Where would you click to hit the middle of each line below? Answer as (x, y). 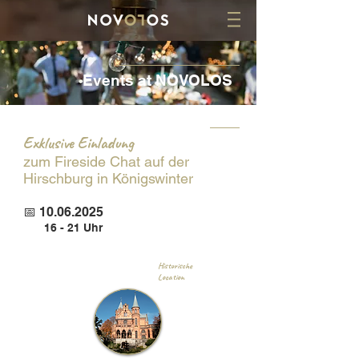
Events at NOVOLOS (157, 80)
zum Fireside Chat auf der (106, 161)
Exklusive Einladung (79, 143)
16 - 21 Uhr (73, 228)
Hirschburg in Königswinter (108, 178)
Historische (175, 265)
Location (171, 276)
